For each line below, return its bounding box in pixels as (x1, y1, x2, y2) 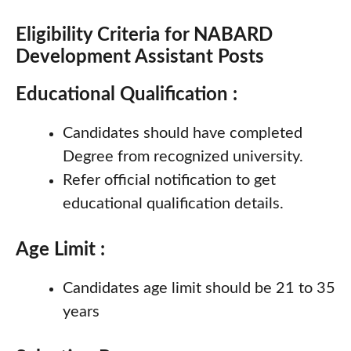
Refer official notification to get (63, 172, 276, 188)
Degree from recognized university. (63, 148, 303, 165)
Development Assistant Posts (16, 47, 264, 67)
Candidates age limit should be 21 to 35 (63, 280, 335, 296)
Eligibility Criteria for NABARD (16, 25, 273, 45)
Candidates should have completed (63, 125, 302, 141)
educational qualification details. (63, 195, 284, 212)
